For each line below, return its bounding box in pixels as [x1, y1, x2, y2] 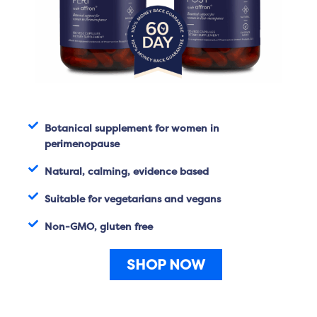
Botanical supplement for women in [44, 120, 219, 134]
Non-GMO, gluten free [44, 219, 153, 233]
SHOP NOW [126, 254, 205, 274]
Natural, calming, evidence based [44, 163, 209, 178]
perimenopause [44, 136, 120, 150]
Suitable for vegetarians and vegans [44, 191, 221, 205]
